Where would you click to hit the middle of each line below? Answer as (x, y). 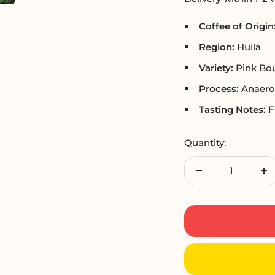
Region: (217, 47)
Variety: (216, 68)
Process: (219, 88)
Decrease (220, 177)
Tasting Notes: (233, 109)
